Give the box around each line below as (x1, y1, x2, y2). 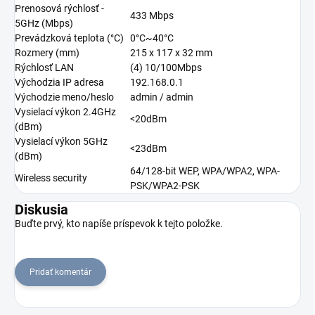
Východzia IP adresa (15, 77, 104, 89)
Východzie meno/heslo (15, 91, 114, 103)
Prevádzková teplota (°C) (15, 32, 124, 44)
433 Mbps (130, 10, 174, 22)
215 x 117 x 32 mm (130, 47, 212, 59)
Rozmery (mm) (15, 47, 79, 59)
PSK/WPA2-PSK (130, 180, 200, 192)
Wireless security (15, 172, 87, 184)
